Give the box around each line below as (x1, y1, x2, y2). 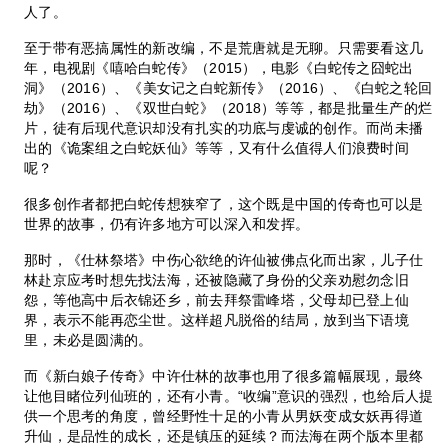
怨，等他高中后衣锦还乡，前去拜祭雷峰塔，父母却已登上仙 (24, 291, 409, 308)
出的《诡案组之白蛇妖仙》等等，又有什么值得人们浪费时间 (24, 139, 409, 156)
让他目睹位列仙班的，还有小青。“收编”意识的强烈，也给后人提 (24, 387, 434, 404)
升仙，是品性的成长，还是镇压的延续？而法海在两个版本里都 (24, 427, 424, 444)
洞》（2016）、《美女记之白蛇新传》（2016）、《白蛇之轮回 (24, 79, 433, 96)
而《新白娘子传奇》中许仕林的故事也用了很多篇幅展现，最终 (24, 367, 424, 384)
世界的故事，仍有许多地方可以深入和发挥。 (24, 215, 310, 232)
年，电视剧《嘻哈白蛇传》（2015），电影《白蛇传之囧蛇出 (24, 59, 414, 76)
